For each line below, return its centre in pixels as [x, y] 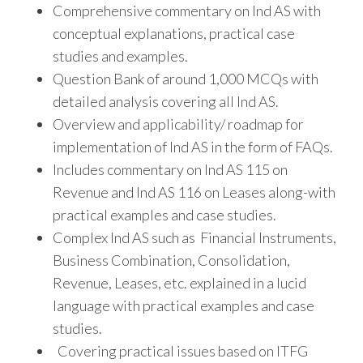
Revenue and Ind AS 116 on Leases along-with [194, 192]
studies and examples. [120, 56]
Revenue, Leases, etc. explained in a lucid [179, 283]
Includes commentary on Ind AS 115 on [170, 170]
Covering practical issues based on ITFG [180, 351]
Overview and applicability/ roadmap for [178, 124]
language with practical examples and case [184, 306]
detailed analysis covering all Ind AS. [166, 102]
